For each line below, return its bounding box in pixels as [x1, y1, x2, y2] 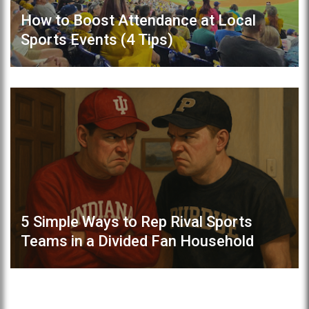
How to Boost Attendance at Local [21, 12, 256, 30]
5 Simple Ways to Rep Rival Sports [21, 212, 252, 230]
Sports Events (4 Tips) [21, 31, 173, 49]
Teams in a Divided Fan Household [21, 232, 254, 250]
